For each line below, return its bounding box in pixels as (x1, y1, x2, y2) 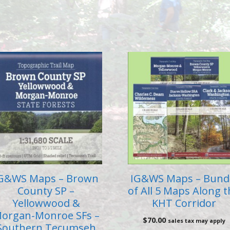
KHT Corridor (151, 196, 216, 210)
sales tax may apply (167, 216, 225, 224)
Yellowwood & (12, 196, 80, 210)
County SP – (17, 183, 75, 198)
